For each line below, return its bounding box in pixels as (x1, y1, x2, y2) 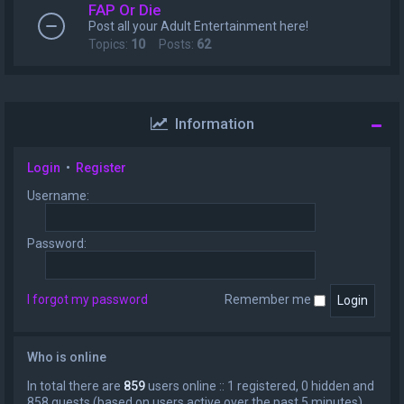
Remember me (225, 292, 314, 308)
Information (167, 115, 254, 133)
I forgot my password (27, 292, 148, 308)
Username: (27, 188, 89, 203)
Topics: (88, 37, 131, 51)
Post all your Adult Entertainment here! (88, 19, 308, 33)
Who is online (27, 350, 106, 364)
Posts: (145, 37, 197, 51)
